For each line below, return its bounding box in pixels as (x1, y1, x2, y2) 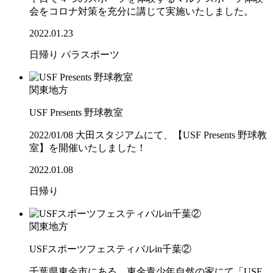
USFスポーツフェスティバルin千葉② (29, 244, 191, 255)
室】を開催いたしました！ (29, 143, 146, 154)
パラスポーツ (61, 49, 119, 60)
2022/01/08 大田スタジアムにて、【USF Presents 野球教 (29, 130, 267, 141)
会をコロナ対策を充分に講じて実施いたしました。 (29, 6, 253, 17)
